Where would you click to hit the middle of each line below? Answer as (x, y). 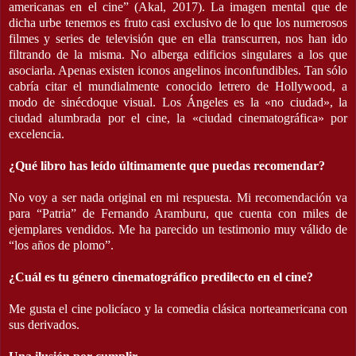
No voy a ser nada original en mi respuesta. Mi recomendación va (178, 197)
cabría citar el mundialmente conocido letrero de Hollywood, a (178, 86)
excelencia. (37, 133)
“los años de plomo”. (61, 245)
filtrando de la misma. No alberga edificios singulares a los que (178, 54)
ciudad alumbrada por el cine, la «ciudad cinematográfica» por (178, 118)
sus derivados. (44, 324)
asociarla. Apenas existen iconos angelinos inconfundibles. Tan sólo (178, 70)
